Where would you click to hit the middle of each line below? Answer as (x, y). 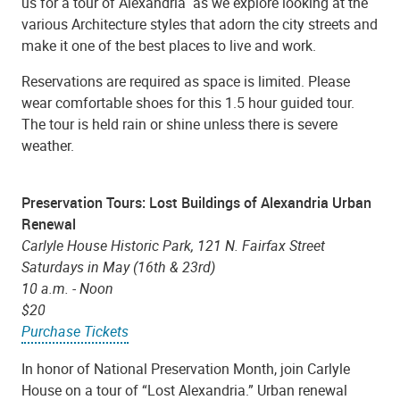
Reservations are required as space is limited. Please (186, 82)
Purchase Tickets (75, 332)
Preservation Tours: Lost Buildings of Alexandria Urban (196, 203)
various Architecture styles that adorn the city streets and (200, 25)
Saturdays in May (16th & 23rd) (118, 267)
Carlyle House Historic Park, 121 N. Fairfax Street (173, 246)
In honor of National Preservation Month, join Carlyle (186, 369)
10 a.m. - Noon (67, 289)
